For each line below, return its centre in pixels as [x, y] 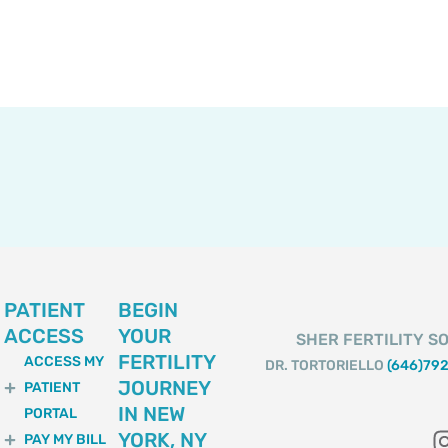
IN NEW [151, 413]
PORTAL [50, 413]
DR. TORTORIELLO [326, 365]
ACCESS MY [63, 361]
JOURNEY [163, 387]
